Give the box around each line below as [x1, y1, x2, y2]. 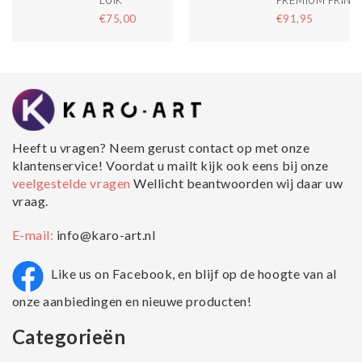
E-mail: [11, 226, 57, 242]
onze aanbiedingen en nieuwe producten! [11, 293, 252, 309]
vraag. [11, 192, 48, 208]
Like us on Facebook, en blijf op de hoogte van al [51, 265, 337, 281]
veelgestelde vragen [11, 175, 134, 191]
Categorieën [11, 324, 126, 348]
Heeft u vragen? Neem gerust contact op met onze [11, 139, 310, 155]
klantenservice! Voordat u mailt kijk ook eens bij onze [11, 157, 329, 173]
